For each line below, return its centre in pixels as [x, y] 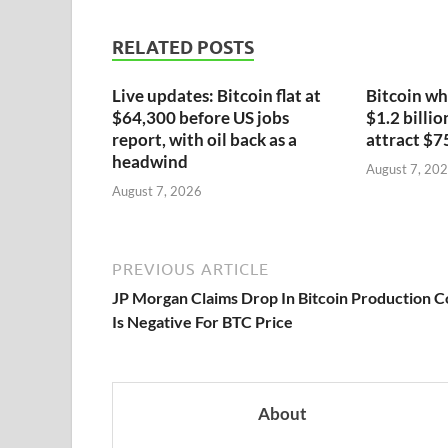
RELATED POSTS [183, 48]
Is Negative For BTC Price [202, 321]
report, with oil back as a [204, 140]
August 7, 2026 [157, 190]
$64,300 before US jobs [200, 118]
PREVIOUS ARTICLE [190, 268]
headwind [150, 162]
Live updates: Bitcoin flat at [216, 96]
